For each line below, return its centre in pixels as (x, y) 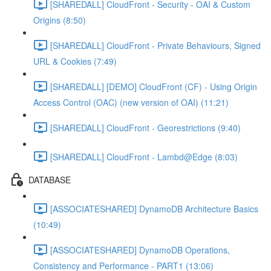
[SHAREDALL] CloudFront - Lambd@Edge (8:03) (144, 156)
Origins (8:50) (60, 20)
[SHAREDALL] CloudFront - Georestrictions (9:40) (145, 127)
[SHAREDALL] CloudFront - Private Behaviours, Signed (155, 45)
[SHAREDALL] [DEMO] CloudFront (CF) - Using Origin (154, 86)
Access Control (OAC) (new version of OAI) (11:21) (131, 102)
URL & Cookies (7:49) (75, 61)
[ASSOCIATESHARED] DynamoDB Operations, (140, 250)
